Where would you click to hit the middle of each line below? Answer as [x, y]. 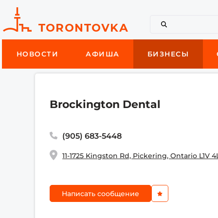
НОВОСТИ [37, 54]
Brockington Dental [105, 104]
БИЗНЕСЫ [168, 54]
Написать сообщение [101, 193]
